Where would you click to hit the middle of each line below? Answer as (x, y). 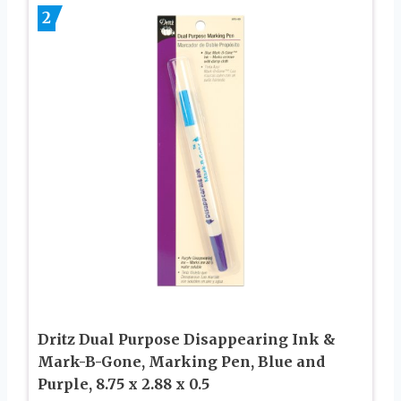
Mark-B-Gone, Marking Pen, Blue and (181, 362)
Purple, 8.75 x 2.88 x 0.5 (124, 384)
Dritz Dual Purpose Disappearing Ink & (187, 340)
